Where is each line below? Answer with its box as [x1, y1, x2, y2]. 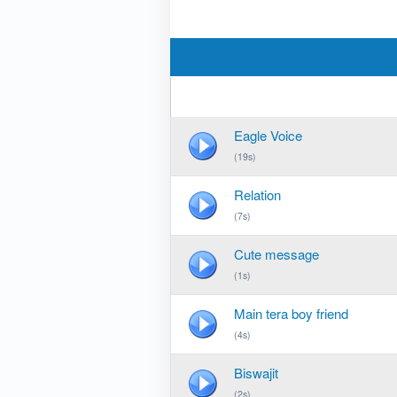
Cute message [234, 245, 319, 263]
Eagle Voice [234, 126, 302, 144]
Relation [234, 185, 281, 204]
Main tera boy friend [234, 304, 348, 323]
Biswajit [234, 363, 278, 382]
